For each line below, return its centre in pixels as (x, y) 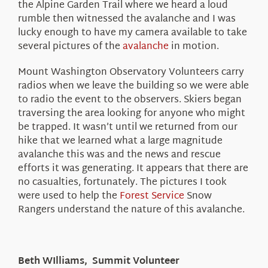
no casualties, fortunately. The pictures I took (122, 182)
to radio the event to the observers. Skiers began (130, 100)
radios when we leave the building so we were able (133, 86)
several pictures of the (70, 47)
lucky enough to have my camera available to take (132, 33)
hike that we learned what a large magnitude (120, 141)
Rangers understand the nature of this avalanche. (131, 210)
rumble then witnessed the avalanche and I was (127, 19)
